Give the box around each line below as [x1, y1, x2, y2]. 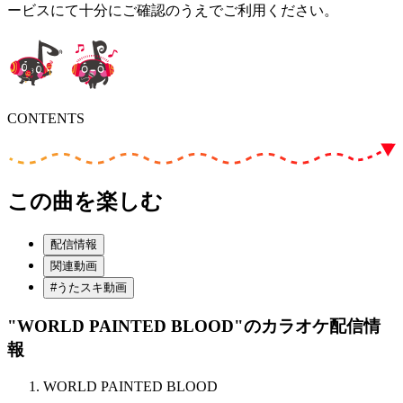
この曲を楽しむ [7, 189, 163, 213]
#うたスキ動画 [50, 280, 127, 294]
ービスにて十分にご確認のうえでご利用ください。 [7, 2, 338, 18]
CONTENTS [7, 110, 85, 126]
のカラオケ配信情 [244, 317, 381, 336]
